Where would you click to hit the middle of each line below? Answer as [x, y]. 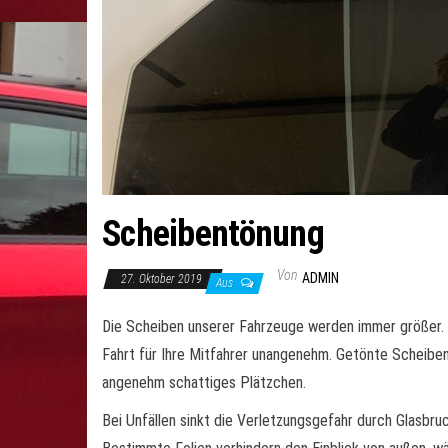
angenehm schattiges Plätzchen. [204, 382]
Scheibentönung [213, 233]
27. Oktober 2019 [163, 278]
